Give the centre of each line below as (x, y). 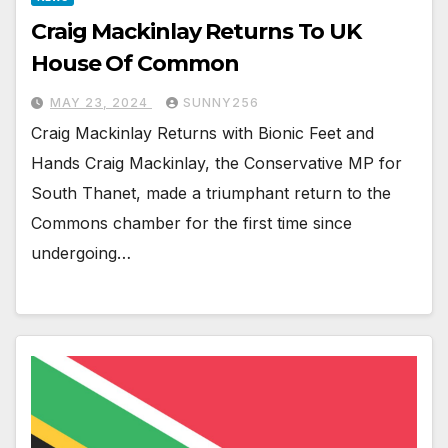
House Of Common (135, 64)
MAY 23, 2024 (101, 103)
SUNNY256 (221, 103)
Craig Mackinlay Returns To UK (196, 32)
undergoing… (81, 253)
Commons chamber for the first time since (191, 223)
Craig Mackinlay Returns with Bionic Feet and (202, 133)
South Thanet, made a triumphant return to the (211, 193)
